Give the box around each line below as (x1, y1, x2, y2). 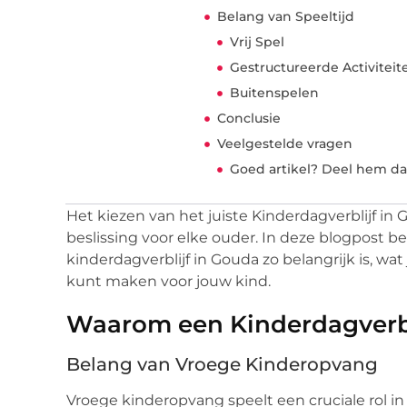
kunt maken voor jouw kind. (66, 273, 271, 291)
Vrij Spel (230, 34, 285, 51)
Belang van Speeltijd (217, 8, 355, 25)
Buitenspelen (230, 84, 320, 102)
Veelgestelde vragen (217, 135, 353, 153)
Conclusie (217, 110, 282, 127)
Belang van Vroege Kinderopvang (66, 353, 378, 376)
